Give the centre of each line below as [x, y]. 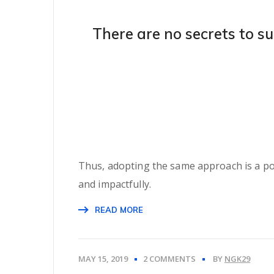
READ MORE [119, 210]
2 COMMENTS [169, 259]
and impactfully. [115, 184]
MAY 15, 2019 [103, 259]
